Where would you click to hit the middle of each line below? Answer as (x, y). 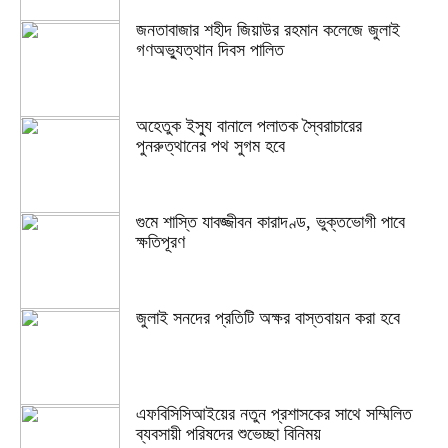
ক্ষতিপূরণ (160, 242)
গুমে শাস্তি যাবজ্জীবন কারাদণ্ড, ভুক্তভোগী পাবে (270, 222)
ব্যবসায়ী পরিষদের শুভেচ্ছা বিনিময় (228, 434)
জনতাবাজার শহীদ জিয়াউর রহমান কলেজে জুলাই (268, 30)
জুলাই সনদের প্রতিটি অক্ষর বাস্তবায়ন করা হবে (268, 318)
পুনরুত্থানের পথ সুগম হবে (210, 146)
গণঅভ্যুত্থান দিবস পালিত (210, 50)
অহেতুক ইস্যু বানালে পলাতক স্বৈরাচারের (249, 126)
